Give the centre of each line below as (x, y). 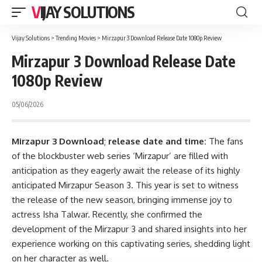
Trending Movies (76, 38)
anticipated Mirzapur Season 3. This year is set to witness (125, 185)
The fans (226, 141)
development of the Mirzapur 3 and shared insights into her (129, 229)
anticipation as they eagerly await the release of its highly (126, 170)
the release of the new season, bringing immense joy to (122, 200)
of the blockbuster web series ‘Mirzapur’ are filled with (120, 156)
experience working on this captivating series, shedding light (131, 244)
